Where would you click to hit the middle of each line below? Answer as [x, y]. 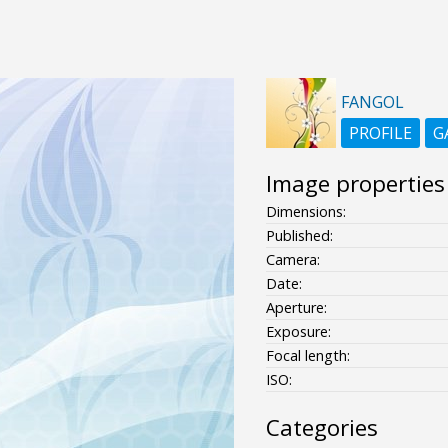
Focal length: [307, 355]
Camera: [292, 259]
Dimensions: [305, 211]
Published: [299, 235]
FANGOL [372, 101]
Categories [321, 427]
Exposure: [298, 331]
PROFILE [380, 132]
